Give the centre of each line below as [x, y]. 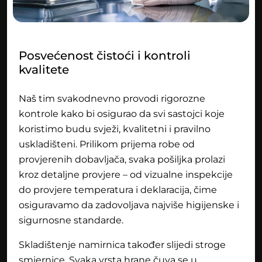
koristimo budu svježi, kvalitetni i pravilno [115, 129]
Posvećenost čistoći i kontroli [105, 56]
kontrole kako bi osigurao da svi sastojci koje [122, 114]
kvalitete [44, 70]
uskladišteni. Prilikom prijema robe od [107, 144]
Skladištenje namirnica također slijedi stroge [122, 245]
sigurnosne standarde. [71, 220]
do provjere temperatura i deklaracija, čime [118, 190]
